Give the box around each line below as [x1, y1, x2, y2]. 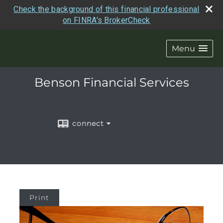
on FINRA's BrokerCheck [63, 15, 150, 25]
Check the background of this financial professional [13, 4, 200, 14]
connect [72, 119, 104, 128]
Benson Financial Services [34, 75, 189, 90]
